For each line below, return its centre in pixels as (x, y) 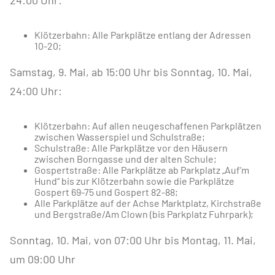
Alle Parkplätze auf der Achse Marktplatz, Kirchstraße (148, 203)
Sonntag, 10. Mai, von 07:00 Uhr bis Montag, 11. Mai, (133, 240)
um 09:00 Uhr (43, 259)
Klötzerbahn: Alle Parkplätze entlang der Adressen (143, 35)
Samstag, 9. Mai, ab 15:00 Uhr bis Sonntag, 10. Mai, (131, 72)
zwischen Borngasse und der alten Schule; (126, 159)
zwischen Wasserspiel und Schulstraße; (120, 137)
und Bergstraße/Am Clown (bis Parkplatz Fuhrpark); (144, 214)
